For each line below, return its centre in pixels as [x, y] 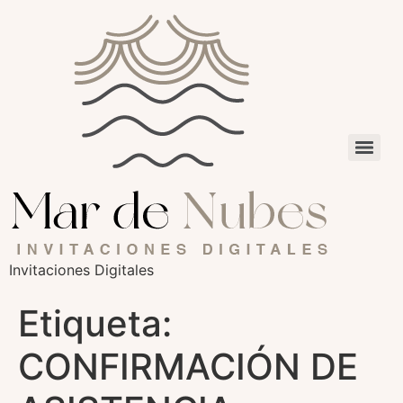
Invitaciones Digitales [81, 270]
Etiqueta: [95, 323]
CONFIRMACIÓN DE [188, 367]
